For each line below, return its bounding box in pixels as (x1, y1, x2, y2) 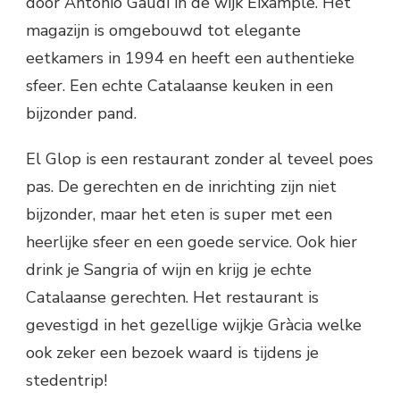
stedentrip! (26, 370, 107, 391)
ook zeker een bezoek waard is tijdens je (26, 342, 319, 363)
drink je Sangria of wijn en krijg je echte (26, 259, 312, 280)
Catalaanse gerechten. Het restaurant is (26, 287, 319, 308)
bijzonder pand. (26, 103, 137, 124)
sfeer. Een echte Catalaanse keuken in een (26, 75, 333, 96)
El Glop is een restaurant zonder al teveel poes (26, 148, 373, 170)
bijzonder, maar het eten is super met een (26, 204, 332, 225)
